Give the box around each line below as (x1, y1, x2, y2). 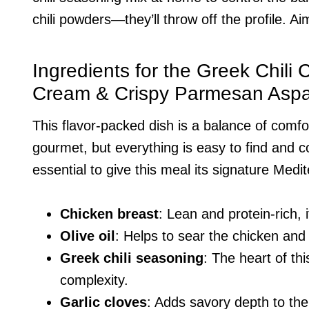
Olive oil (60, 228, 115, 243)
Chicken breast (60, 206, 159, 221)
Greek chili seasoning (60, 250, 203, 266)
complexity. (60, 272, 128, 288)
